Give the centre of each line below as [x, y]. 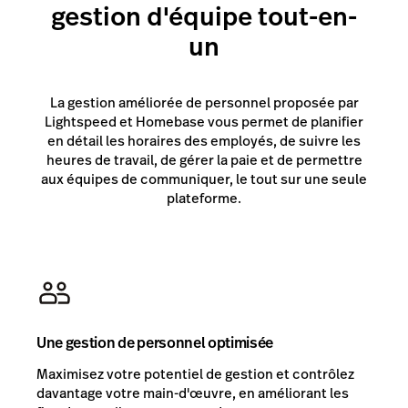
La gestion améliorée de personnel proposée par [204, 102]
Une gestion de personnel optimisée [155, 343]
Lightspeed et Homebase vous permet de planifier [204, 121]
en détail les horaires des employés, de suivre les [204, 140]
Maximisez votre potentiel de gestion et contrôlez [195, 374]
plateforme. [204, 198]
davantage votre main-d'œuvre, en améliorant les [193, 393]
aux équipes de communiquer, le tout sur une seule [204, 178]
